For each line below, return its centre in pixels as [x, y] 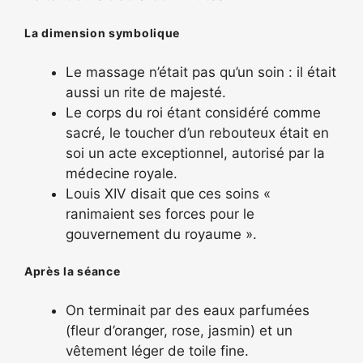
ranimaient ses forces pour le [160, 214]
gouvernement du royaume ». [161, 234]
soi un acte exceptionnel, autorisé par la [195, 153]
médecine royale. [122, 173]
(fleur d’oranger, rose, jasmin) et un [179, 331]
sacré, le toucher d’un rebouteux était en [197, 132]
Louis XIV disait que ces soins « [168, 193]
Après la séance [73, 271]
